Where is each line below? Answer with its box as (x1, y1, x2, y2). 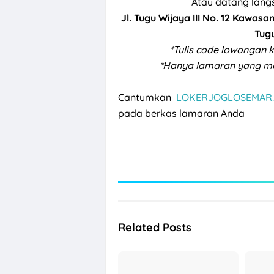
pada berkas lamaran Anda (118, 106, 245, 119)
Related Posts (118, 220, 191, 234)
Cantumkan (118, 91, 177, 103)
